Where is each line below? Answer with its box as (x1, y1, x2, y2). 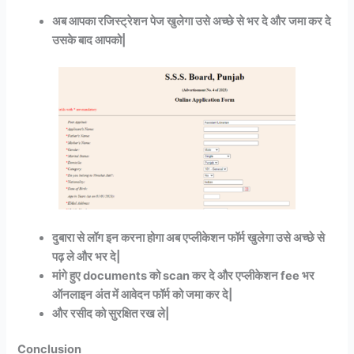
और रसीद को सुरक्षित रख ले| (52, 306, 177, 321)
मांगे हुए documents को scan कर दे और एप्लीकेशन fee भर (52, 268, 315, 283)
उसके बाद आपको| (52, 33, 126, 48)
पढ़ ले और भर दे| (52, 249, 121, 264)
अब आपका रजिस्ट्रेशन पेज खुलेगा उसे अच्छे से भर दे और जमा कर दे (52, 14, 332, 29)
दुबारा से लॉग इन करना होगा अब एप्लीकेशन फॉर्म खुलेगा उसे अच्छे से (52, 230, 326, 245)
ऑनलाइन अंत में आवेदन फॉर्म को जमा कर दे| (52, 287, 233, 302)
